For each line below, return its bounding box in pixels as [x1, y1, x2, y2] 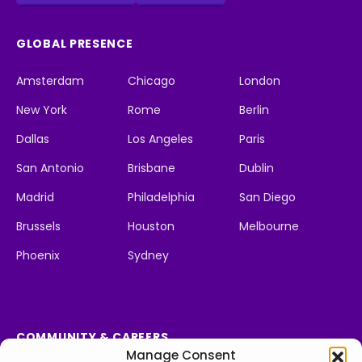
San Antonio [16, 160, 84, 177]
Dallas [16, 131, 49, 148]
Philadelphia [128, 189, 195, 206]
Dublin [239, 160, 274, 177]
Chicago [128, 73, 175, 90]
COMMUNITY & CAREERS [16, 329, 169, 346]
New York [16, 102, 67, 119]
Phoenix [16, 247, 60, 264]
